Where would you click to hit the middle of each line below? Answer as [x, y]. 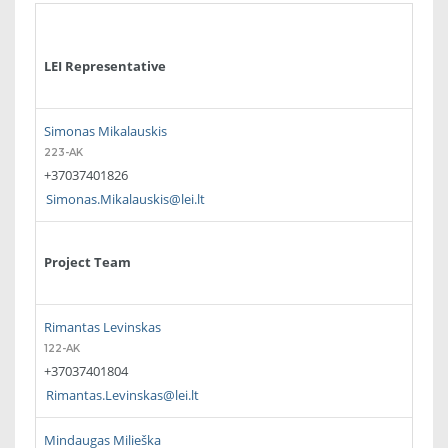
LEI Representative [105, 66]
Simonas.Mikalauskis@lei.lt [125, 199]
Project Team [87, 262]
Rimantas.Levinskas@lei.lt [122, 395]
